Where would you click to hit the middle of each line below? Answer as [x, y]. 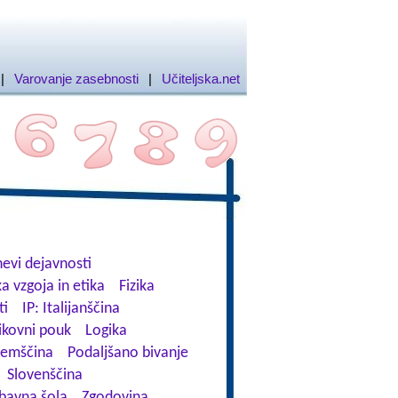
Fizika [136, 287]
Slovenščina [44, 375]
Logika [106, 331]
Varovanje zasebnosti [76, 79]
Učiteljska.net [200, 79]
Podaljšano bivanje [127, 353]
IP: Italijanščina [71, 309]
